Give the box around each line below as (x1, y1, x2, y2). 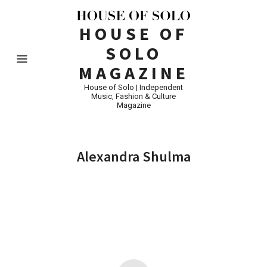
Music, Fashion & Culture (91, 91, 176, 101)
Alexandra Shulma (76, 147, 191, 166)
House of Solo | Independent (84, 82, 183, 92)
